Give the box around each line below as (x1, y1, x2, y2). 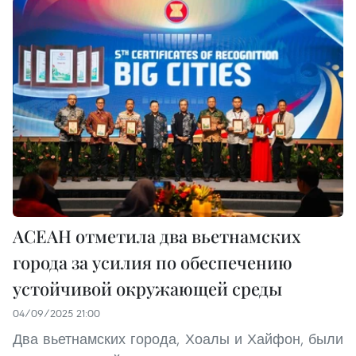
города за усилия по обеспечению (13, 250, 292, 274)
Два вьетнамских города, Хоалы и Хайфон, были (13, 329, 343, 348)
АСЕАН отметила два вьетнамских (13, 223, 301, 248)
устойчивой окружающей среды (13, 276, 282, 300)
